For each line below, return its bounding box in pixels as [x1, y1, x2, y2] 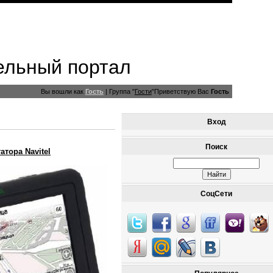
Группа [108, 88, 130, 95]
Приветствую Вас [154, 88, 209, 95]
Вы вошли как [40, 88, 83, 95]
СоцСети [200, 190, 233, 198]
